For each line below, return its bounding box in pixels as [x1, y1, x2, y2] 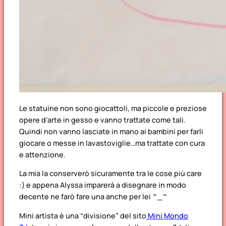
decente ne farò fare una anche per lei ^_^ [19, 192, 167, 202]
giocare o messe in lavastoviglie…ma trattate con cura [19, 138, 205, 148]
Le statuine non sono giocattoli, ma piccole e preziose [19, 103, 207, 114]
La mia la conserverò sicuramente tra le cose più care [19, 168, 202, 179]
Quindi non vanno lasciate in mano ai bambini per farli [19, 127, 203, 137]
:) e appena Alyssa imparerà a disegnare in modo [19, 180, 186, 190]
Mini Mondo [146, 210, 188, 220]
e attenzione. [19, 150, 66, 160]
